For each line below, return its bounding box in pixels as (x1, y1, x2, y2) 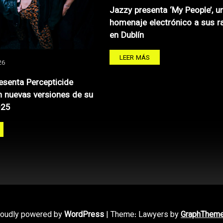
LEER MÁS (119, 52, 150, 63)
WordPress (64, 209, 104, 222)
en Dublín (110, 28, 144, 42)
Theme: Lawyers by (111, 209, 181, 222)
